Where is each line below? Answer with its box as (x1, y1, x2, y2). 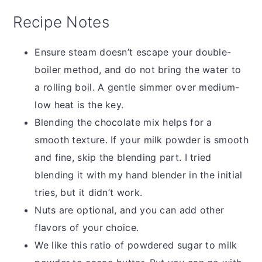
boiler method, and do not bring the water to (35, 63, 242, 75)
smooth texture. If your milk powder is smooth (35, 133, 249, 146)
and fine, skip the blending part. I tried (35, 151, 212, 163)
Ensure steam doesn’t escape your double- (35, 46, 232, 58)
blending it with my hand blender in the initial (35, 168, 243, 181)
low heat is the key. (35, 98, 127, 111)
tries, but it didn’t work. (35, 186, 146, 198)
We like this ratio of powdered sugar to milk (35, 239, 237, 251)
